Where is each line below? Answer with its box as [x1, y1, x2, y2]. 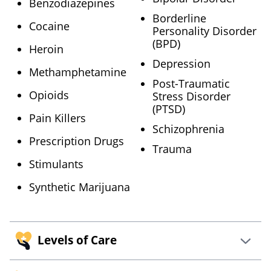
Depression [152, 56, 211, 71]
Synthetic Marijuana [29, 180, 130, 195]
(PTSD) [152, 102, 185, 117]
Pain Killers [29, 111, 86, 126]
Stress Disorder [152, 89, 230, 104]
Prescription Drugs [29, 134, 124, 149]
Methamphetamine [29, 65, 126, 80]
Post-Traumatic [152, 76, 230, 91]
